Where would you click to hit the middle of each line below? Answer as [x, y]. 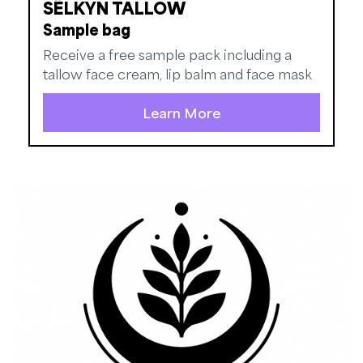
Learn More [181, 112]
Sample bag [87, 29]
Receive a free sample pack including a [167, 54]
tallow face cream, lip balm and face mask [177, 73]
